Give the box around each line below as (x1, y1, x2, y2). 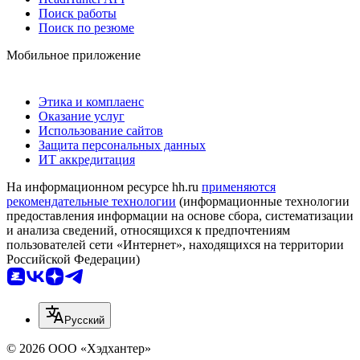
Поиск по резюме (39, 20, 134, 35)
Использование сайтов (39, 123, 163, 137)
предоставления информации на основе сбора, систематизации (6, 208, 354, 223)
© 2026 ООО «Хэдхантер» (6, 341, 151, 355)
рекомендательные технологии (6, 194, 176, 208)
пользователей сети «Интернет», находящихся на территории (6, 237, 344, 252)
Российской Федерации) (6, 252, 140, 266)
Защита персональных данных (39, 137, 206, 152)
